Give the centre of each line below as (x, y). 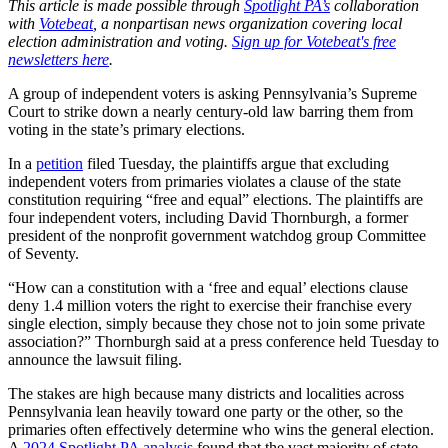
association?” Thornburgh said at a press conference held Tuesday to (223, 342)
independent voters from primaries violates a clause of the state (204, 182)
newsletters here (58, 60)
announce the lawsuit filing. (95, 360)
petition (59, 164)
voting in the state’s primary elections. (126, 130)
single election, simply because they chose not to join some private (216, 324)
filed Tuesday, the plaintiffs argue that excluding (236, 164)
